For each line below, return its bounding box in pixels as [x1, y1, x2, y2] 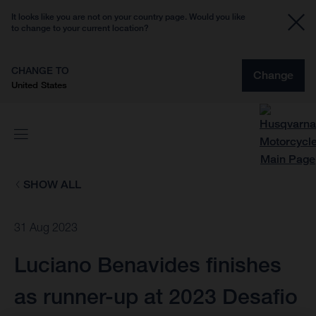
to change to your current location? [11, 23, 149, 33]
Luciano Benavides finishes [14, 252, 281, 278]
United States [11, 79, 67, 90]
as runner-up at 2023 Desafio [14, 284, 298, 310]
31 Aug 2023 [14, 221, 78, 234]
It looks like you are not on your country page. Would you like [11, 11, 245, 22]
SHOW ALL [23, 178, 81, 191]
